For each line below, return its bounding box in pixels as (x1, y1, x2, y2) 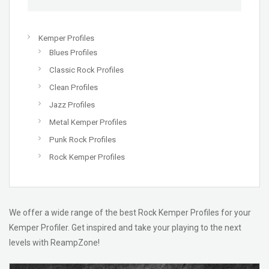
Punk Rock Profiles (49, 135, 116, 144)
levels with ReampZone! (9, 238, 100, 247)
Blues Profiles (49, 48, 97, 57)
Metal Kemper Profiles (49, 118, 127, 127)
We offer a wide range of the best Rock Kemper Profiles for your (9, 208, 251, 217)
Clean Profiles (49, 83, 98, 92)
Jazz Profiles (49, 100, 95, 109)
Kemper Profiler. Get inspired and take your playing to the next (9, 223, 241, 232)
